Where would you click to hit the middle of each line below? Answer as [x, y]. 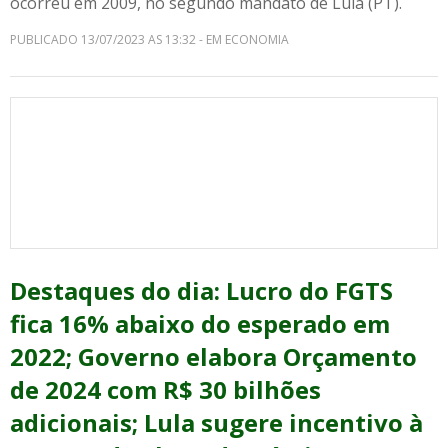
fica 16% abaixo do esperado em [200, 323]
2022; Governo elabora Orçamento [213, 356]
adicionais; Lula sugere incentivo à [216, 422]
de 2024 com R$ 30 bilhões [165, 389]
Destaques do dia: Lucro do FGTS [201, 290]
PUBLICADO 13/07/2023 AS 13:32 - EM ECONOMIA [149, 39]
